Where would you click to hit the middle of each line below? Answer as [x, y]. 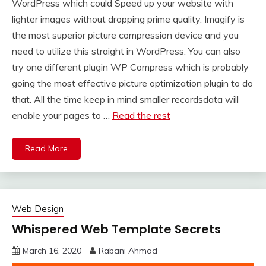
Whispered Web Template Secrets [116, 229]
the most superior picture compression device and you [125, 35]
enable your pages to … [62, 115]
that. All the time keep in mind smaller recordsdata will [125, 99]
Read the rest [141, 115]
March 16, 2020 [52, 251]
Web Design [38, 209]
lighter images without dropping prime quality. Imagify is [128, 19]
